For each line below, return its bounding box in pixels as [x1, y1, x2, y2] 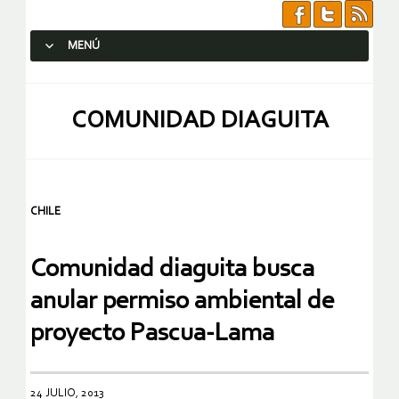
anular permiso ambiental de [30, 289, 334, 315]
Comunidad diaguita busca [30, 256, 314, 283]
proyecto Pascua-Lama [30, 321, 274, 347]
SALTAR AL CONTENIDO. [38, 71, 168, 85]
